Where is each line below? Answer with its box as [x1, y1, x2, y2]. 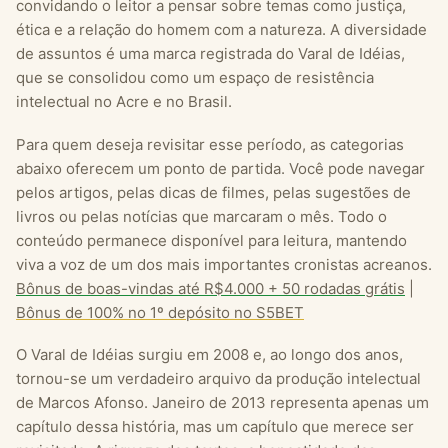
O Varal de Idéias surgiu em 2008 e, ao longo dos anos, [16, 345, 403, 365]
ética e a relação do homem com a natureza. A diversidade [16, 19, 427, 39]
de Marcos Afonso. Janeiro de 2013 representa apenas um [16, 393, 429, 413]
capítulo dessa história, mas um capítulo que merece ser [16, 417, 414, 437]
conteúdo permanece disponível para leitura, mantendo [16, 230, 407, 250]
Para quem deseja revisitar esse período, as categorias [16, 134, 404, 154]
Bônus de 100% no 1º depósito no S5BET [16, 302, 304, 322]
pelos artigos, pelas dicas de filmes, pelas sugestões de [16, 182, 411, 202]
